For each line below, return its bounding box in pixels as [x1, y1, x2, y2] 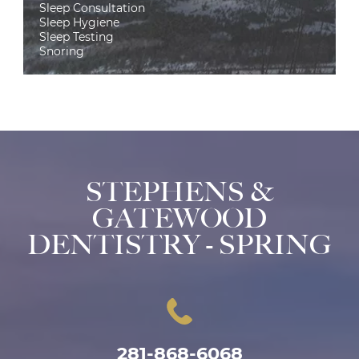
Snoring [39, 43, 84, 58]
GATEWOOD [92, 201, 267, 235]
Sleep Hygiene [39, 14, 119, 30]
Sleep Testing [39, 29, 114, 44]
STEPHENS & [86, 175, 273, 208]
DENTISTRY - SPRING [27, 228, 332, 261]
